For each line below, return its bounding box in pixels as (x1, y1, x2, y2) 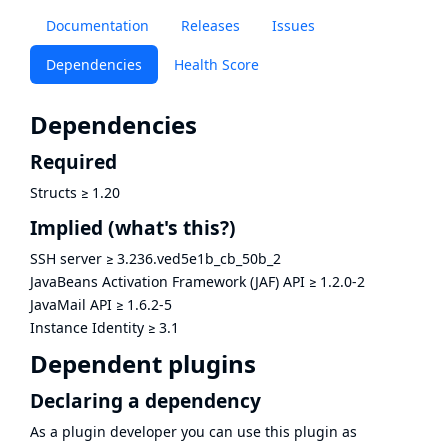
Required (30, 148, 117, 176)
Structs (30, 183, 77, 203)
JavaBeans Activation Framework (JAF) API (30, 271, 305, 291)
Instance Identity (30, 317, 144, 337)
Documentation (46, 16, 149, 35)
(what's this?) (108, 213, 236, 241)
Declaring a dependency (30, 386, 261, 414)
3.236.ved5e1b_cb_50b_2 (117, 248, 281, 268)
